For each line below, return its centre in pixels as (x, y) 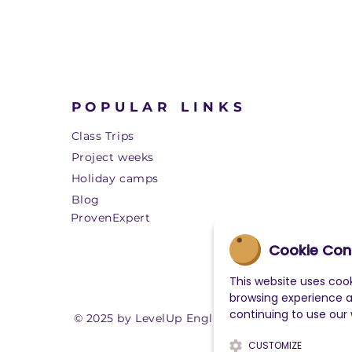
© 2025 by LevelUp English (152, 318)
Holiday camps (115, 178)
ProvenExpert (110, 218)
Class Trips (103, 136)
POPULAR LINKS (159, 107)
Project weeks (112, 157)
